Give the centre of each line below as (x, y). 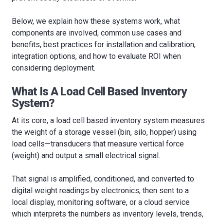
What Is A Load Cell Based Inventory (99, 91)
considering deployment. (54, 68)
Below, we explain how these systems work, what (96, 21)
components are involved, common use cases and (97, 33)
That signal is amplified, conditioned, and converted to (103, 179)
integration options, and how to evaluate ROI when (96, 56)
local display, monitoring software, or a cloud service (101, 202)
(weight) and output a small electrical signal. (86, 155)
